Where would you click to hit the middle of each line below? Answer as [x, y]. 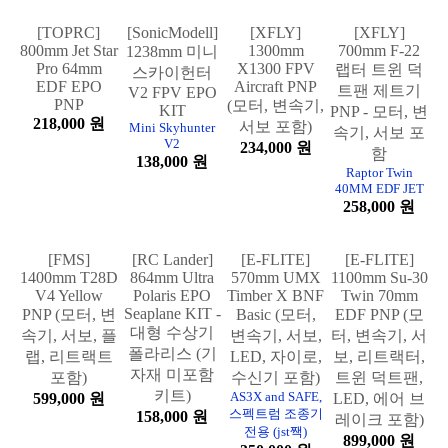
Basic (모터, [275, 402]
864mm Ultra [172, 365]
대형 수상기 [172, 420]
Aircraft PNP [276, 172]
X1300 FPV [275, 154]
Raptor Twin [379, 258]
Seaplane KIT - [172, 401]
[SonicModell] [172, 118]
